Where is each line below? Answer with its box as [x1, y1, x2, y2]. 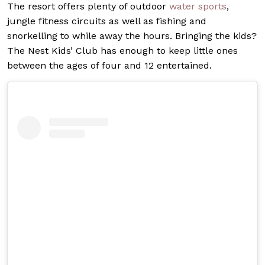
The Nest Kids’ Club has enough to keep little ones [7, 45, 238, 57]
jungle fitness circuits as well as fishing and [7, 15, 206, 27]
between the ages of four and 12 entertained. [7, 60, 212, 72]
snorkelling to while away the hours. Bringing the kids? [7, 30, 257, 42]
